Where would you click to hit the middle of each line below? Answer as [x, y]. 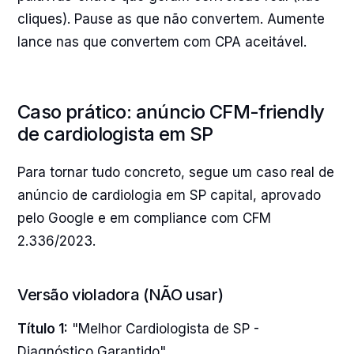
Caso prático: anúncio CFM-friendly [171, 112]
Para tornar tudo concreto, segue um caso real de [176, 172]
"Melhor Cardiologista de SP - [164, 329]
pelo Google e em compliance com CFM [144, 218]
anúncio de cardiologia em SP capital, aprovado [169, 195]
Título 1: [43, 329]
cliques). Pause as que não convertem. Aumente [171, 19]
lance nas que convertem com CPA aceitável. [162, 42]
